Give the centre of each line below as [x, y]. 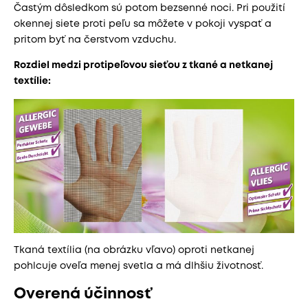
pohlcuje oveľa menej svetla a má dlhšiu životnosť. [139, 266]
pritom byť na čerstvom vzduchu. [95, 40]
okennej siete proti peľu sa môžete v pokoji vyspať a [143, 24]
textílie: [32, 81]
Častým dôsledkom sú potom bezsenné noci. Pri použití [150, 8]
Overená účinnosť [82, 294]
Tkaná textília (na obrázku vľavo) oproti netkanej [134, 250]
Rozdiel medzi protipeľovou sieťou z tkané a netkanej [143, 65]
